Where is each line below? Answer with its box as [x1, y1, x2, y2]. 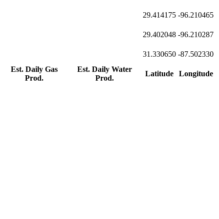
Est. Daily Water [77, 65, 132, 74]
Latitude [145, 69, 174, 78]
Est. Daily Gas [11, 65, 58, 74]
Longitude [178, 69, 213, 78]
